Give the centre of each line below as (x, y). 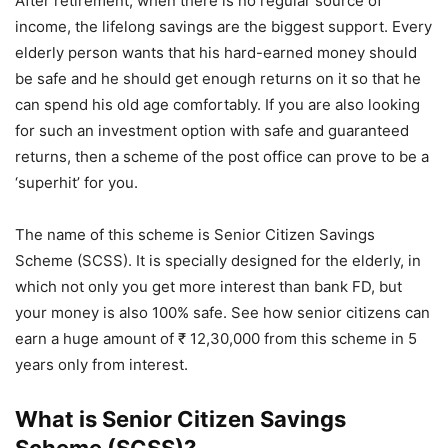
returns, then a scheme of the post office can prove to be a (222, 157)
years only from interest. (101, 365)
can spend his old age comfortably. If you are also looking (217, 105)
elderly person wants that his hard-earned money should (216, 53)
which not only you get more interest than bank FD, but (208, 287)
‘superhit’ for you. (76, 183)
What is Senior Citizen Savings (180, 419)
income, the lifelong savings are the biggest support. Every (223, 27)
